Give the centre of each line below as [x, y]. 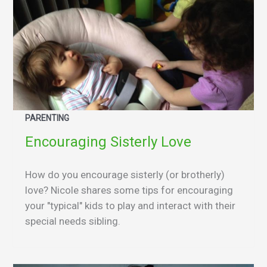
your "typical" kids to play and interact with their [130, 205]
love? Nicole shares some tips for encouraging [129, 190]
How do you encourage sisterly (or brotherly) [125, 174]
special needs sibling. [73, 221]
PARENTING [47, 118]
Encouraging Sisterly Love [108, 142]
